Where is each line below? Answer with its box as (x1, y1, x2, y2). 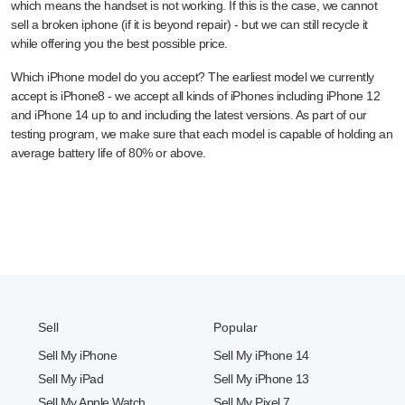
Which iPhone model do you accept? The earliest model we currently (11, 69, 374, 84)
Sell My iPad (38, 371, 103, 386)
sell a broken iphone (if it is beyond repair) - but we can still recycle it (11, 16, 368, 32)
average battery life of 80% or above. (11, 145, 206, 160)
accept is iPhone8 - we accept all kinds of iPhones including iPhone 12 (11, 88, 380, 103)
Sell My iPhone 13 (213, 371, 309, 386)
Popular (213, 319, 258, 334)
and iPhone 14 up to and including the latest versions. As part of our (11, 107, 367, 122)
